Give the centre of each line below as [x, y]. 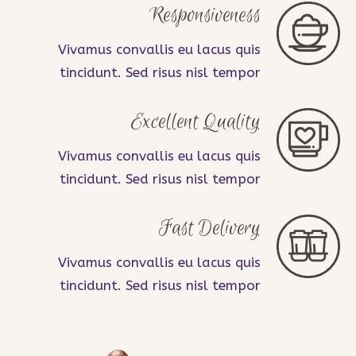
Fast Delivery [210, 228]
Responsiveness [205, 15]
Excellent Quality [196, 122]
